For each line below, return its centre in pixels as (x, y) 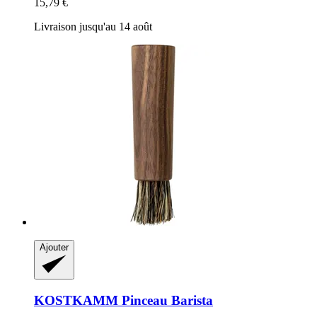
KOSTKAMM (76, 300)
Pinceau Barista (166, 300)
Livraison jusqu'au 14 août (93, 26)
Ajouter (54, 247)
